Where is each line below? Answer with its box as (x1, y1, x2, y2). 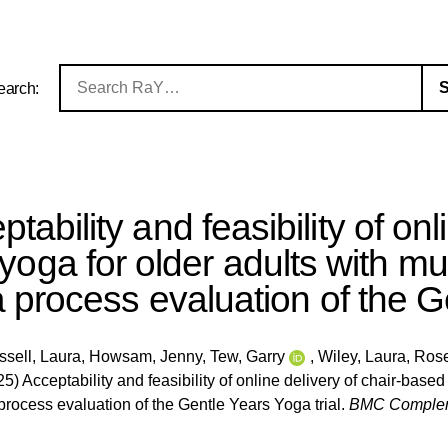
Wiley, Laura (318, 347, 407, 365)
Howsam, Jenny (89, 347, 203, 365)
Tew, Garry (210, 347, 286, 365)
